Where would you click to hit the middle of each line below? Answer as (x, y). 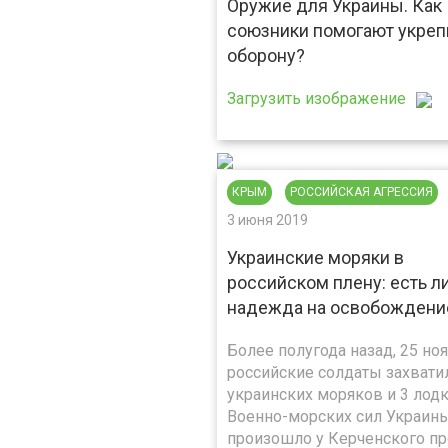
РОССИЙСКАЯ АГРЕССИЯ (361, 192)
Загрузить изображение (316, 98)
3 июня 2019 (267, 220)
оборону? (266, 55)
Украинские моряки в (315, 257)
